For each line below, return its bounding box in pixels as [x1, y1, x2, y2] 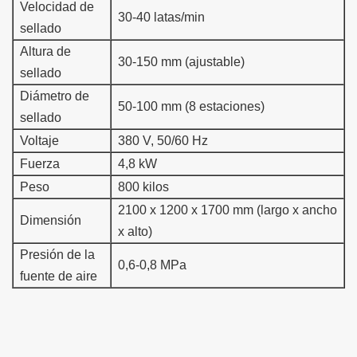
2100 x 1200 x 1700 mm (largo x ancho [118, 202, 337, 217]
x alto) [118, 224, 152, 238]
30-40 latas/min [118, 10, 205, 24]
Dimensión [20, 213, 81, 227]
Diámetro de [20, 88, 89, 103]
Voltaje [20, 133, 59, 147]
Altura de [20, 44, 71, 58]
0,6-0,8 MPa [118, 257, 186, 272]
